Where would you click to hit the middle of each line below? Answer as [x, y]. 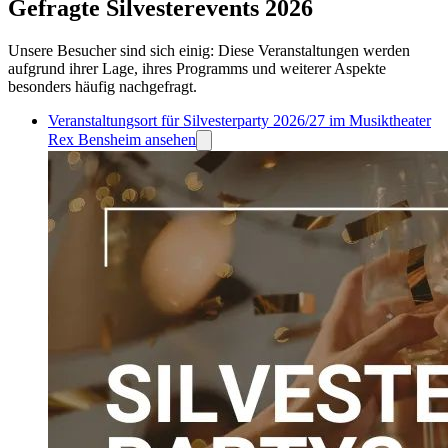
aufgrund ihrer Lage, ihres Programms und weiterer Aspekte [197, 69]
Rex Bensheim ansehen [122, 140]
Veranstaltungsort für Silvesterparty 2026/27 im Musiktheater [239, 121]
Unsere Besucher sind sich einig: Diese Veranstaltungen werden [209, 51]
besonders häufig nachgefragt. [102, 87]
